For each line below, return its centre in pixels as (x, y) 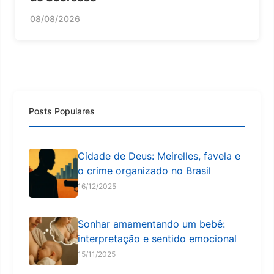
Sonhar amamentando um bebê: (151, 224)
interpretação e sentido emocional (157, 238)
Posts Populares (62, 111)
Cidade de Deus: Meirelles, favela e (159, 156)
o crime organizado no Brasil (144, 170)
